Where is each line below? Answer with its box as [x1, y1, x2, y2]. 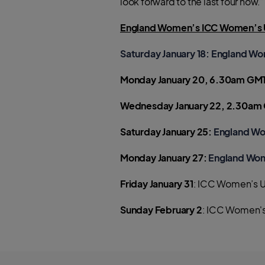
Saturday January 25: [120, 125, 214, 138]
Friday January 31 [120, 177, 193, 190]
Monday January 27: [120, 151, 207, 164]
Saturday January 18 [120, 47, 206, 60]
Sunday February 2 [120, 203, 202, 216]
